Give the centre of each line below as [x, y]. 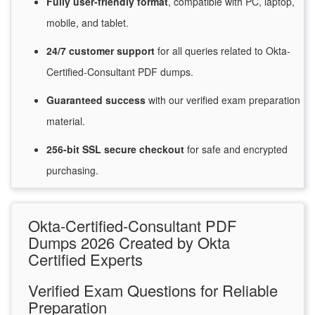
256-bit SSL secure [93, 149]
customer [93, 51]
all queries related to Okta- [230, 51]
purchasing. [72, 171]
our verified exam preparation [233, 100]
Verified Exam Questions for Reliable [153, 290]
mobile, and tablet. [88, 23]
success [127, 100]
